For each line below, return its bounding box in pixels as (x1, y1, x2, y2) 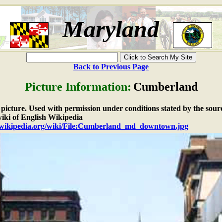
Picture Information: (24, 80, 131, 93)
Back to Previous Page (73, 62, 149, 71)
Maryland (62, 16, 159, 42)
